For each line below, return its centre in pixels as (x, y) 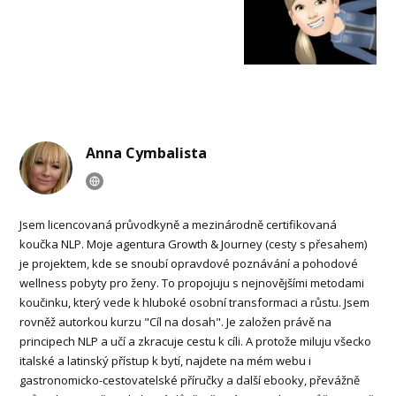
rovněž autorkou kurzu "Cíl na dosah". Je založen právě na (176, 322)
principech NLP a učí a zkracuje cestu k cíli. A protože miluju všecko (196, 342)
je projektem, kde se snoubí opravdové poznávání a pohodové (189, 264)
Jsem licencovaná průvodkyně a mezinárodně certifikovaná (179, 225)
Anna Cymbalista (147, 153)
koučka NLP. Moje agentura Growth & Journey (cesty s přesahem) (194, 244)
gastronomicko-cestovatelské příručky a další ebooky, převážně (190, 381)
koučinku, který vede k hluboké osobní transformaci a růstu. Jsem (195, 303)
